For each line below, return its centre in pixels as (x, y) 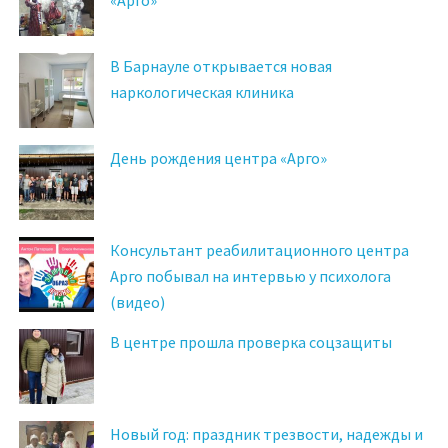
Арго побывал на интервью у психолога (250, 275)
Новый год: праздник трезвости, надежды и (266, 433)
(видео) (137, 301)
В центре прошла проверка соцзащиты (251, 341)
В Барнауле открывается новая (221, 65)
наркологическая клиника (202, 91)
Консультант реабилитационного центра (259, 249)
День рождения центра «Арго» (218, 157)
